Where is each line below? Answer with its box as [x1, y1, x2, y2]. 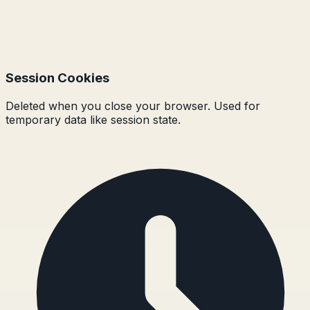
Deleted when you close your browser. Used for [6, 98, 260, 113]
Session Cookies [6, 70, 109, 86]
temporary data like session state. [6, 112, 181, 127]
